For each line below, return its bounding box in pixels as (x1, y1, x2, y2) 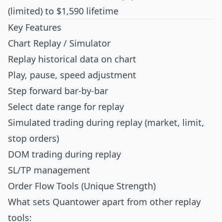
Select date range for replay (8, 101, 124, 112)
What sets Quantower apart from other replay (8, 196, 201, 208)
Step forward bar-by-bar (8, 85, 108, 97)
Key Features (8, 21, 61, 33)
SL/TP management (8, 164, 90, 176)
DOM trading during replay (8, 148, 121, 160)
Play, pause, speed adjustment (8, 69, 136, 81)
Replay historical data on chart (8, 53, 136, 65)
